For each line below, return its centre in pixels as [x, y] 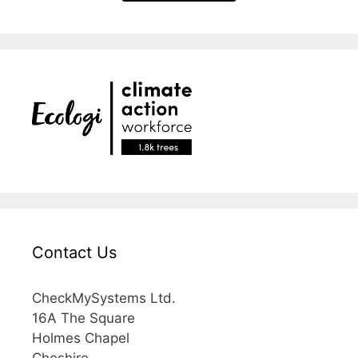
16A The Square [84, 318]
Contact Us [74, 252]
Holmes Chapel [81, 338]
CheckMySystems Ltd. [104, 298]
